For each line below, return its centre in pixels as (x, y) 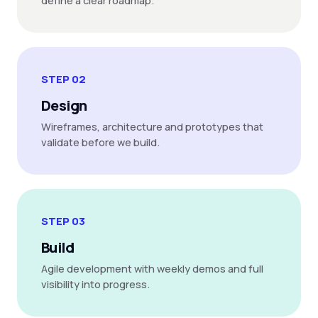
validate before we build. (100, 142)
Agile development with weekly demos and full (152, 269)
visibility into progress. (95, 284)
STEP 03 (63, 221)
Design (64, 105)
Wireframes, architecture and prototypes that (152, 127)
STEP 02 (64, 79)
